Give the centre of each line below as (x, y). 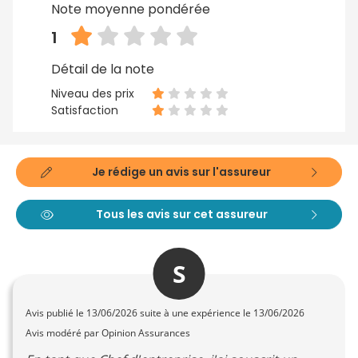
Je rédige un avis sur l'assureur (181, 172)
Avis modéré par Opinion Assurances (108, 333)
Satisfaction (85, 111)
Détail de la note (103, 70)
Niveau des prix (93, 94)
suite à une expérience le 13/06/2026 (221, 313)
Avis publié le (56, 313)
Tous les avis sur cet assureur (182, 215)
